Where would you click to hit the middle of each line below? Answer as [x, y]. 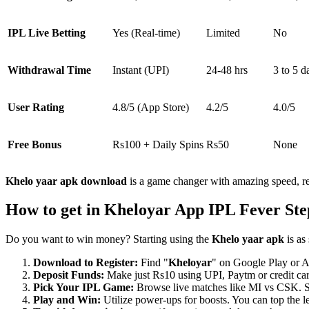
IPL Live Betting [47, 32]
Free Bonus [34, 144]
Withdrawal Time [49, 70]
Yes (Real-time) [146, 32]
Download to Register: [87, 263]
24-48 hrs [227, 70]
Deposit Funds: [69, 275]
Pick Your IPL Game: [85, 288]
